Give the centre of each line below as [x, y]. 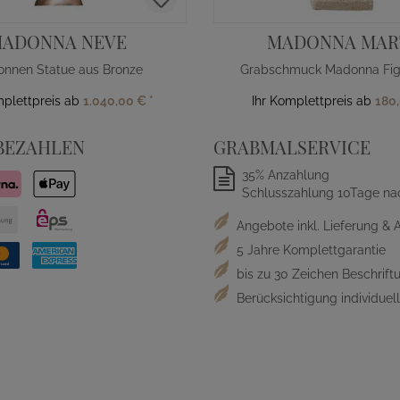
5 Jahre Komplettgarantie [309, 250]
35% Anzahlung [286, 175]
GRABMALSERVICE [292, 147]
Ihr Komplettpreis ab [313, 101]
